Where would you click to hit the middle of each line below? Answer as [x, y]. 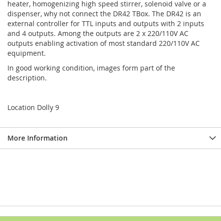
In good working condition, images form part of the [91, 68]
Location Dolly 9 [33, 107]
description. [27, 78]
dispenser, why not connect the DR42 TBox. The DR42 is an [104, 14]
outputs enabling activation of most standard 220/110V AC [104, 43]
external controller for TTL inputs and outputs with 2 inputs [106, 23]
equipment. [27, 53]
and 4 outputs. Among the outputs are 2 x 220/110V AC [98, 33]
